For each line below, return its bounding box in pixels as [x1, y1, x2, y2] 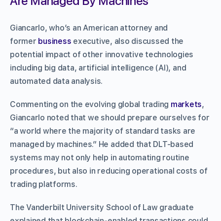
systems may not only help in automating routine [10, 152, 189, 162]
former [10, 36, 38, 46]
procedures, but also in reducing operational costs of [10, 166, 208, 176]
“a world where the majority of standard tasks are [10, 126, 196, 136]
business [38, 36, 72, 46]
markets [170, 99, 202, 109]
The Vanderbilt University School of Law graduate [10, 202, 194, 212]
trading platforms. [10, 179, 77, 189]
